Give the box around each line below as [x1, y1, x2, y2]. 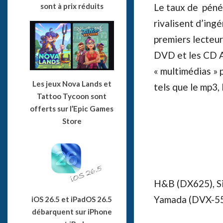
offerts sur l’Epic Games [30, 104, 114, 113]
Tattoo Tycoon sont [37, 92, 107, 101]
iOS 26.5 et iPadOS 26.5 [31, 194, 112, 204]
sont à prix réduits [40, 1, 104, 11]
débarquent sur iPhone [31, 207, 112, 216]
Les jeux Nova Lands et [32, 79, 111, 89]
